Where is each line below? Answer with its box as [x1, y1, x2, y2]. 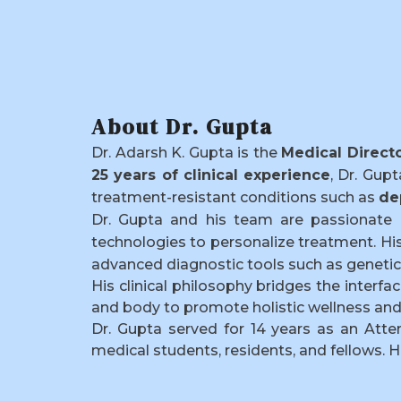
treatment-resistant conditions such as [91, 189, 379, 207]
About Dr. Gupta [91, 112, 273, 142]
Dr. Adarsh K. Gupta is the [91, 144, 281, 162]
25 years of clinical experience [91, 166, 331, 184]
